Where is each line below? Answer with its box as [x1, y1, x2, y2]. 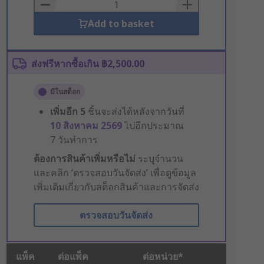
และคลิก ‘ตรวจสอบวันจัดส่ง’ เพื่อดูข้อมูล [33, 166, 196, 179]
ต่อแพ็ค [57, 250, 88, 263]
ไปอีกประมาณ [124, 119, 184, 132]
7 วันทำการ [49, 133, 98, 146]
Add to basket [87, 17, 154, 30]
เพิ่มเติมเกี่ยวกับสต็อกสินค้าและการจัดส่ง [33, 180, 199, 193]
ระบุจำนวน [135, 152, 183, 165]
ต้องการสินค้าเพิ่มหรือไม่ [33, 152, 136, 165]
